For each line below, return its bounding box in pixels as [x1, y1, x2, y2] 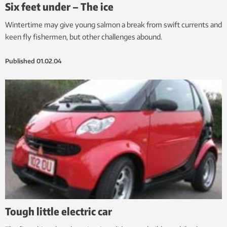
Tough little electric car [5, 204, 112, 217]
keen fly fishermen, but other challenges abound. [5, 32, 162, 41]
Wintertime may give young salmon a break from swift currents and [5, 20, 222, 29]
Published [5, 57, 35, 65]
